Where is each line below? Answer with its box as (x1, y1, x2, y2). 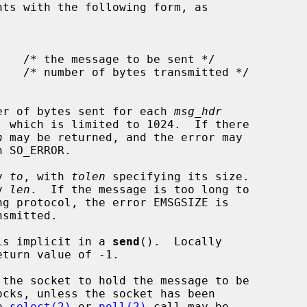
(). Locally (140, 234, 222, 248)
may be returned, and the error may (3, 130, 243, 144)
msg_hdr (174, 104, 222, 118)
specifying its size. (106, 169, 249, 183)
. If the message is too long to (30, 182, 249, 196)
